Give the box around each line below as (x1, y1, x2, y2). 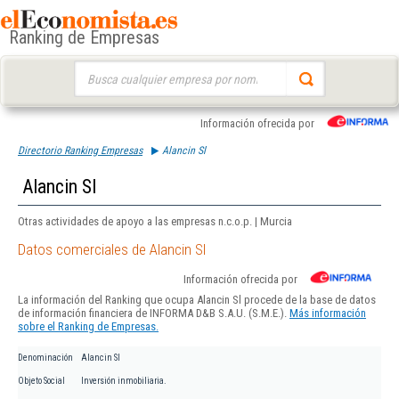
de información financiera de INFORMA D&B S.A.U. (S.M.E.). (18, 306, 289, 321)
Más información (289, 306, 366, 321)
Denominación (18, 353, 73, 363)
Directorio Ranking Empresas (18, 144, 142, 157)
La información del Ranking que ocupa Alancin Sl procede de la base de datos (18, 293, 376, 307)
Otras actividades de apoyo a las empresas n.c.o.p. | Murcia (18, 215, 292, 228)
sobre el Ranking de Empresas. (18, 320, 159, 334)
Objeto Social (18, 376, 65, 387)
